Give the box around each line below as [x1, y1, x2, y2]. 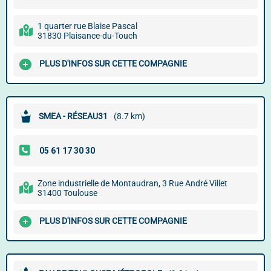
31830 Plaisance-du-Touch [38, 31, 137, 41]
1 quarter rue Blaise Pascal [38, 21, 137, 31]
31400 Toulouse [38, 188, 97, 198]
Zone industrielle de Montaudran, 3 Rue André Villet [38, 178, 227, 188]
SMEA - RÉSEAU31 [39, 111, 108, 121]
